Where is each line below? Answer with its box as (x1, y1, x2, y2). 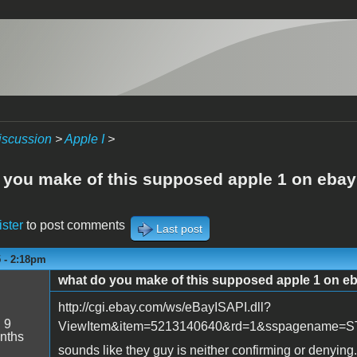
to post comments (22, 218, 125, 232)
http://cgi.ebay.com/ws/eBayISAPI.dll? (57, 300, 271, 314)
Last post (155, 222, 202, 235)
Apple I (64, 132, 104, 146)
